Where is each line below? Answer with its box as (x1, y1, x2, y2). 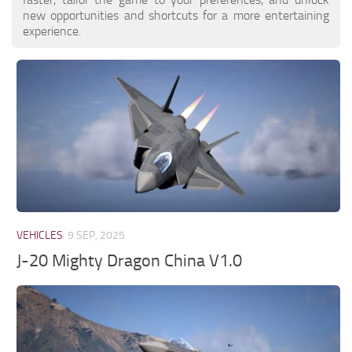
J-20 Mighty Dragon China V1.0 (16, 251, 243, 272)
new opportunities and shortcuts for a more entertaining (23, 7, 329, 23)
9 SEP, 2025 (68, 228, 126, 242)
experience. (23, 23, 81, 38)
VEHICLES (16, 228, 64, 242)
